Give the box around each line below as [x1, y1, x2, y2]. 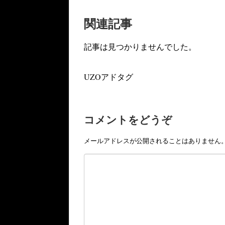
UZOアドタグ [84, 71, 133, 82]
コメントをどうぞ [84, 112, 172, 128]
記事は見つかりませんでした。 [84, 41, 196, 52]
